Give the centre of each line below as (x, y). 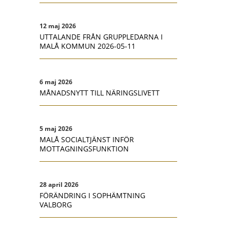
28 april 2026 (59, 185)
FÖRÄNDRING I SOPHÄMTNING (92, 195)
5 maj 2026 (56, 129)
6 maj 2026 (56, 82)
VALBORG (56, 205)
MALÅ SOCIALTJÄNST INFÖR (87, 139)
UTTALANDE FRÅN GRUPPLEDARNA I (101, 37)
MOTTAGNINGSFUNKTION (84, 149)
